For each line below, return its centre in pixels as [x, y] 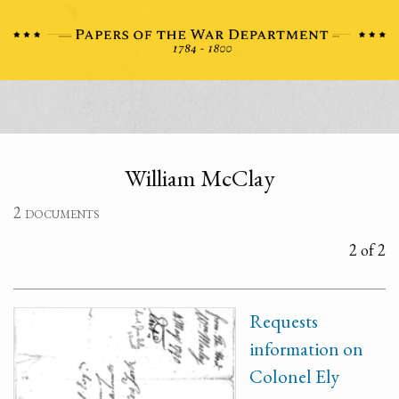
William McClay [199, 178]
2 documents [57, 212]
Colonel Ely [294, 376]
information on [306, 349]
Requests [284, 321]
